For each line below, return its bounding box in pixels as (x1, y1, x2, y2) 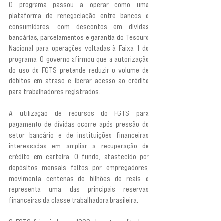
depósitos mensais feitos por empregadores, (9, 163, 149, 173)
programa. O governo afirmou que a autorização (9, 54, 149, 64)
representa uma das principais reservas (9, 184, 149, 194)
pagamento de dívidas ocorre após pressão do (9, 119, 149, 129)
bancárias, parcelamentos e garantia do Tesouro (9, 33, 149, 42)
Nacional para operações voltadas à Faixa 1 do (9, 43, 149, 53)
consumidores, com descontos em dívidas (9, 22, 149, 32)
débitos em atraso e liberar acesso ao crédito (9, 76, 149, 86)
